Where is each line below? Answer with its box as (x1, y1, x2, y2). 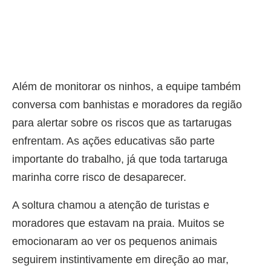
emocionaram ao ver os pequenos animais (12, 235, 217, 247)
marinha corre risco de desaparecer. (12, 171, 186, 183)
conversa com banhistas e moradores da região (12, 98, 242, 111)
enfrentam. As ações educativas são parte (12, 134, 215, 147)
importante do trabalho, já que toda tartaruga (12, 152, 227, 165)
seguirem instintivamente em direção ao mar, (12, 253, 229, 266)
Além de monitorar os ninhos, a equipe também (12, 80, 241, 93)
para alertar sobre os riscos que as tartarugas (12, 116, 232, 129)
